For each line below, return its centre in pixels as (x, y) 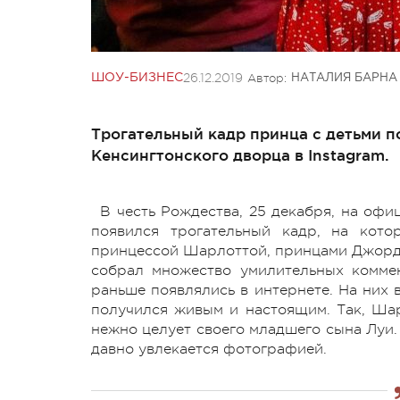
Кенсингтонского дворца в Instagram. (240, 154)
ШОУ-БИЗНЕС (137, 77)
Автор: (267, 78)
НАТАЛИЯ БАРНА (344, 78)
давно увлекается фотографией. (211, 349)
